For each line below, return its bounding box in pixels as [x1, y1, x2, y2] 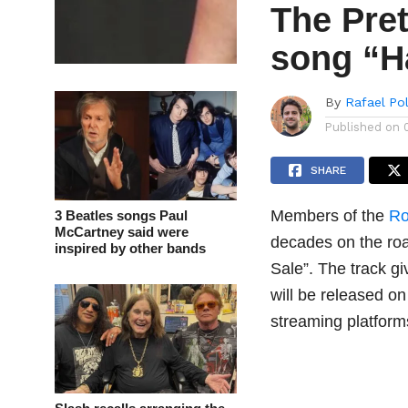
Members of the [270, 205, 390, 225]
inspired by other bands [55, 240, 206, 256]
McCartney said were [55, 223, 189, 240]
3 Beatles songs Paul [55, 207, 188, 223]
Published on [325, 119, 401, 134]
